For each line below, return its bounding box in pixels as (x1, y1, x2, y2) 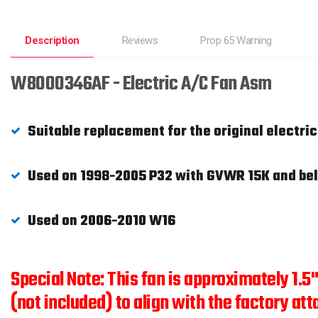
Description (25, 34, 79, 47)
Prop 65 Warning (200, 34, 272, 47)
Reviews (121, 34, 158, 47)
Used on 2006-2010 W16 (28, 210, 175, 232)
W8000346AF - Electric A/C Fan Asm (11, 69, 272, 99)
